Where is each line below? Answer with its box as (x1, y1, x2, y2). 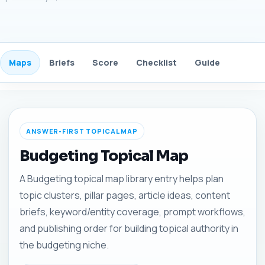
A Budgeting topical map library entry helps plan (20, 172, 224, 185)
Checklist (136, 57, 177, 68)
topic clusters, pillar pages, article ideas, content (20, 189, 230, 202)
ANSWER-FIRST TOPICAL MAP (26, 127, 138, 135)
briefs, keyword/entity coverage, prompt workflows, (20, 205, 245, 218)
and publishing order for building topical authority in (20, 222, 238, 235)
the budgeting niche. (20, 238, 109, 251)
